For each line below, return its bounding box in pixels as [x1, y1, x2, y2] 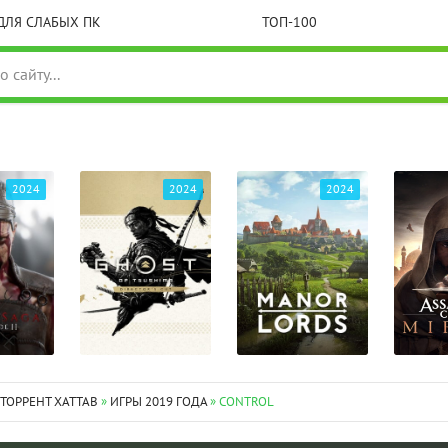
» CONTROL [206, 394, 274, 410]
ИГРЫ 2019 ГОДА [109, 394, 207, 410]
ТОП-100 [262, 14, 317, 31]
